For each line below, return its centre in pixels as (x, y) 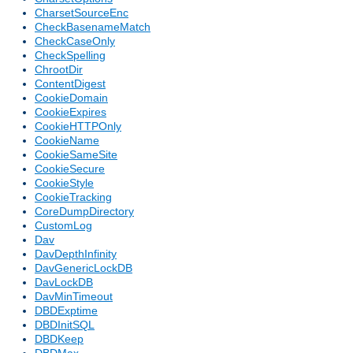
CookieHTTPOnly (78, 126)
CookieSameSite (76, 155)
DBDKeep (59, 339)
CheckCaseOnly (75, 41)
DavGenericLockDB (84, 268)
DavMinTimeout (74, 297)
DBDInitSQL (65, 325)
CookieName (67, 141)
